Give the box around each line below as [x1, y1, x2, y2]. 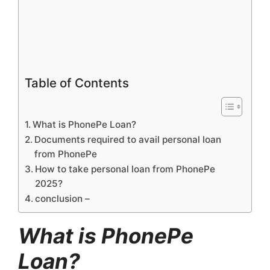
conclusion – [35, 192, 90, 204]
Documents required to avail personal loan [34, 133, 222, 145]
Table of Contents [25, 75, 129, 90]
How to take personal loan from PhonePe [35, 163, 216, 175]
